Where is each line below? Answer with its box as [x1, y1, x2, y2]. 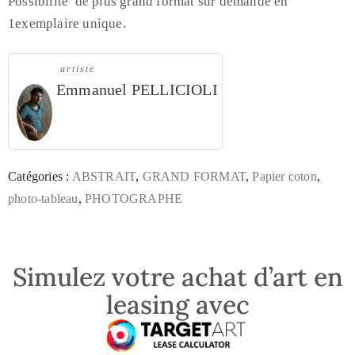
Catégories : [8, 169, 72, 183]
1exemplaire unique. [8, 15, 126, 31]
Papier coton [252, 169, 317, 183]
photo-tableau [8, 191, 78, 205]
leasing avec [105, 288, 250, 322]
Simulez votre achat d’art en [12, 261, 343, 294]
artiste [60, 63, 95, 74]
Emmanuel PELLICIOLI [56, 80, 218, 98]
